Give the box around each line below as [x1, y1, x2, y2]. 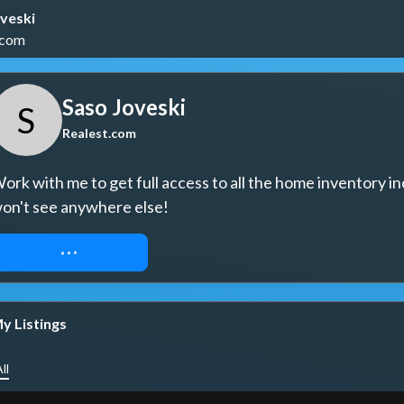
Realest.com [62, 124, 136, 141]
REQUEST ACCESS [9, 243, 129, 261]
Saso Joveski [62, 93, 186, 120]
